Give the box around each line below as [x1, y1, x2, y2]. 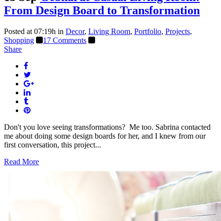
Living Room [88, 27, 130, 36]
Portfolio [134, 27, 161, 36]
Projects [165, 27, 190, 36]
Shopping [4, 36, 34, 45]
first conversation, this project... [4, 141, 101, 149]
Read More [4, 157, 39, 166]
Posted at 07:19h [4, 27, 56, 36]
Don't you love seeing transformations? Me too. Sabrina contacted [4, 123, 211, 132]
